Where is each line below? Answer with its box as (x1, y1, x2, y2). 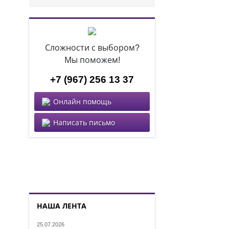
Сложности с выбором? (44, 42, 140, 53)
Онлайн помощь (53, 97, 111, 106)
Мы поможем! (64, 54, 120, 65)
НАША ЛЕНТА (37, 201, 86, 211)
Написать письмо (53, 118, 115, 127)
